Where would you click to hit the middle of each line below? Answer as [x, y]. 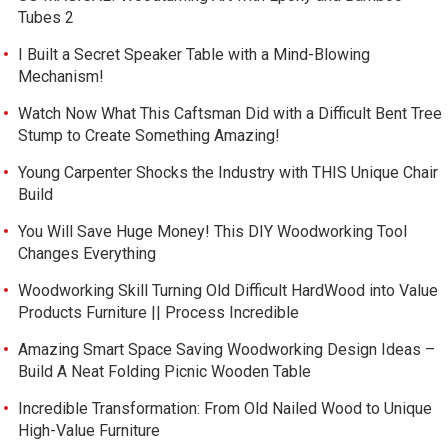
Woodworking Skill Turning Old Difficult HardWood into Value [228, 291]
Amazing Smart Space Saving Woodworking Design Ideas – [227, 350]
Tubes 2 [46, 18]
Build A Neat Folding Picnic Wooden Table [165, 372]
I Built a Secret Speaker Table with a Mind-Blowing [194, 55]
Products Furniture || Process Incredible [159, 313]
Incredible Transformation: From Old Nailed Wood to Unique [225, 409]
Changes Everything [87, 254]
